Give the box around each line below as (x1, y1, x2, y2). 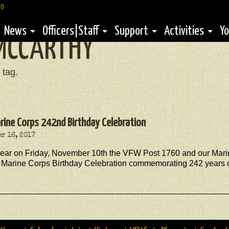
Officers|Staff (42, 25, 99, 37)
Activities (164, 25, 204, 37)
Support (114, 25, 148, 37)
